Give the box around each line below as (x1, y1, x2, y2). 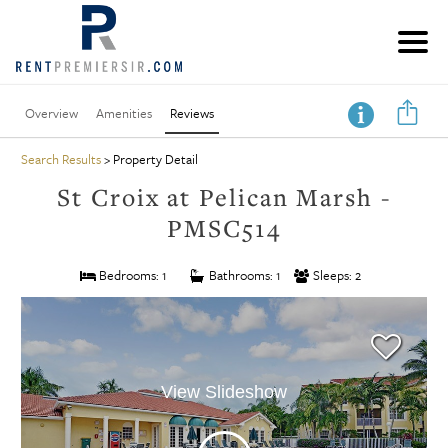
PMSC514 (167, 211, 281, 244)
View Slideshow (161, 382, 287, 403)
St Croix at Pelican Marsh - (57, 180, 391, 213)
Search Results (20, 148, 101, 169)
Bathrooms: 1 (205, 264, 281, 285)
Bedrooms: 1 (96, 264, 168, 285)
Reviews (170, 102, 215, 123)
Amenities (96, 102, 153, 123)
